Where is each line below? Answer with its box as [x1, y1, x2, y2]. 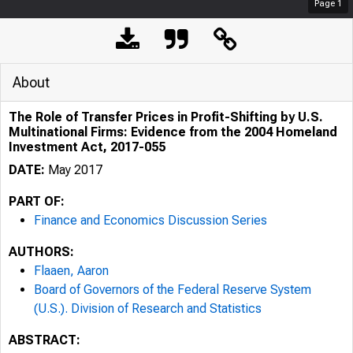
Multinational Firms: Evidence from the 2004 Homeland [9, 124, 337, 139]
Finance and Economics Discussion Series [34, 213, 267, 228]
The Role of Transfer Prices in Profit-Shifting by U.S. [9, 110, 323, 124]
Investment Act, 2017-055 [9, 139, 165, 154]
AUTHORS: [9, 244, 74, 259]
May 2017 [45, 162, 102, 177]
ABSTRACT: [9, 333, 80, 347]
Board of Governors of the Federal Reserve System [34, 282, 311, 297]
